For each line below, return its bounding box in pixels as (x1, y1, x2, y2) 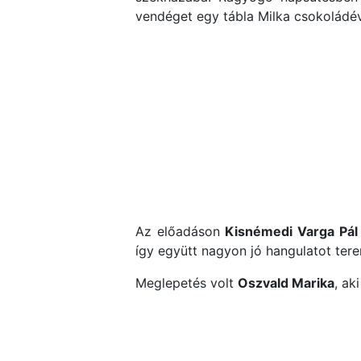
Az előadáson (135, 223, 226, 239)
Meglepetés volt (135, 275, 238, 291)
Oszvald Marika (238, 275, 334, 291)
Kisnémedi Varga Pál (225, 223, 358, 239)
